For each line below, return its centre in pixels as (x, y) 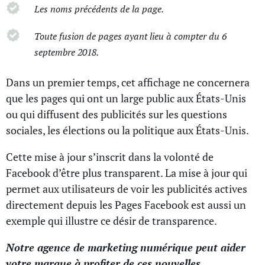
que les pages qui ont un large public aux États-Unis (126, 98)
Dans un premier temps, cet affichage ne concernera (128, 83)
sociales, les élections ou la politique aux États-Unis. (128, 130)
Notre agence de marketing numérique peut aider (126, 248)
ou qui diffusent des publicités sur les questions (117, 114)
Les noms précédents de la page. (99, 9)
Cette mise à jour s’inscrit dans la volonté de (110, 157)
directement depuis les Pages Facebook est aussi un (126, 205)
